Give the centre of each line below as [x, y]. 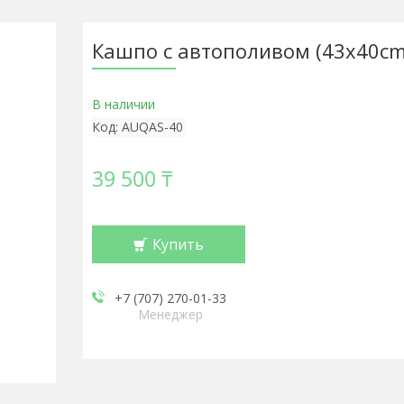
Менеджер [171, 314]
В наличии [123, 104]
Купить [178, 244]
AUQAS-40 [152, 127]
